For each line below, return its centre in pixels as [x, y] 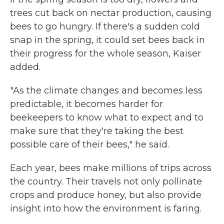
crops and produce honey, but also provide [106, 195]
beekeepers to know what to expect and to [107, 117]
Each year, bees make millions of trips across [111, 168]
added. [25, 67]
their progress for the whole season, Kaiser [105, 53]
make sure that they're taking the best [97, 131]
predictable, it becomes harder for [86, 104]
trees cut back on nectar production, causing [111, 13]
